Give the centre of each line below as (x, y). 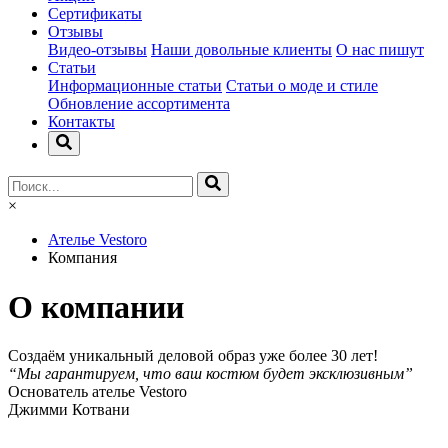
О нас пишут (380, 50)
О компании (96, 306)
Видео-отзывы (97, 50)
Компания (82, 258)
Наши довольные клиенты (241, 50)
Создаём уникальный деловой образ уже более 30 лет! (193, 356)
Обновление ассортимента (139, 104)
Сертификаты (95, 14)
